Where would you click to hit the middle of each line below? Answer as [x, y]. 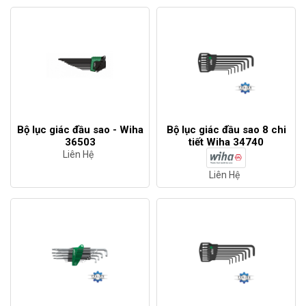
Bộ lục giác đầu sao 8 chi [226, 130]
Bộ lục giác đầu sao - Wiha [80, 130]
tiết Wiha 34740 [226, 142]
